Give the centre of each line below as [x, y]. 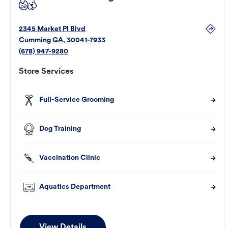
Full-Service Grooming [77, 100]
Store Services [46, 72]
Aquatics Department [75, 187]
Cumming [35, 41]
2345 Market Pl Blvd [52, 30]
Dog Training [60, 129]
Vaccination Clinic [70, 158]
